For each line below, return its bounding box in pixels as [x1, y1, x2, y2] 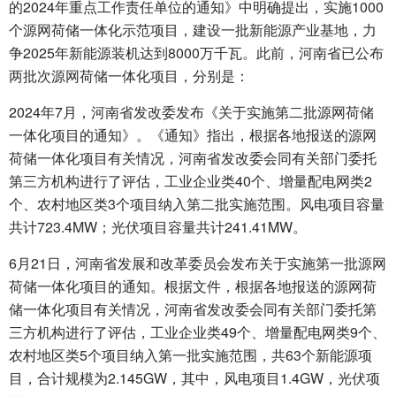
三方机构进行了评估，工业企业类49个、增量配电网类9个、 [9, 322, 386, 342]
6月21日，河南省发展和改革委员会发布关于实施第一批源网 [9, 253, 386, 273]
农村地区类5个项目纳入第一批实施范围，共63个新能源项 [9, 345, 372, 365]
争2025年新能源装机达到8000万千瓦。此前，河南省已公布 [9, 42, 384, 63]
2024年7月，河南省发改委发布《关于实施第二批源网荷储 [9, 102, 374, 122]
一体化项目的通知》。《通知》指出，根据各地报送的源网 [9, 125, 377, 145]
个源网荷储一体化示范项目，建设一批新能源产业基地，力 [9, 19, 377, 40]
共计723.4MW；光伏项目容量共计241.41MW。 [9, 217, 307, 237]
